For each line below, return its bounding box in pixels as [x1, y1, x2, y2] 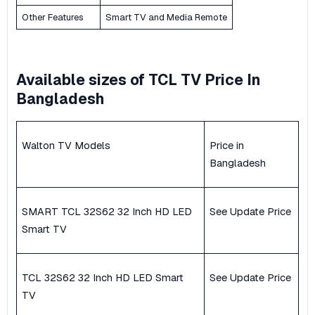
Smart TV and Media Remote [105, 11, 227, 23]
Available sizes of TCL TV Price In [16, 70, 260, 90]
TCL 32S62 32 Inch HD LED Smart [22, 271, 184, 285]
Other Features [22, 11, 84, 23]
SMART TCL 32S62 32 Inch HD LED [22, 205, 192, 219]
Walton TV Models [22, 139, 110, 153]
